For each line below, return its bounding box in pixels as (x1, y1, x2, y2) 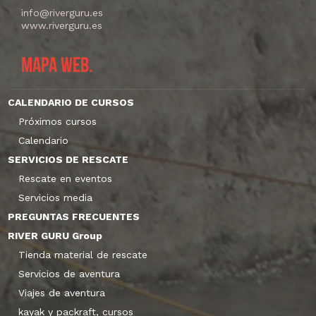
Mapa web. (21, 56, 93, 78)
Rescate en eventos (18, 172, 112, 184)
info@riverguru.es (21, 7, 103, 19)
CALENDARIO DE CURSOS (8, 96, 134, 108)
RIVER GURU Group (8, 229, 102, 241)
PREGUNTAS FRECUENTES (8, 210, 140, 222)
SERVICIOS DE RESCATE (8, 153, 128, 165)
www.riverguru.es (21, 20, 102, 32)
